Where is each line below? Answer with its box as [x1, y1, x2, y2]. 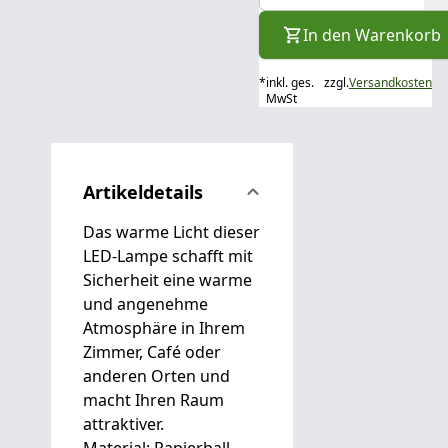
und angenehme [82, 293, 208, 315]
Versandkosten [348, 74, 432, 91]
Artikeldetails [82, 180, 203, 204]
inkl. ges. [265, 74, 314, 91]
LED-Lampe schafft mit [82, 245, 253, 267]
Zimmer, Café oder [82, 341, 221, 363]
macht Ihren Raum [82, 389, 224, 411]
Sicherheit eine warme [82, 269, 252, 291]
